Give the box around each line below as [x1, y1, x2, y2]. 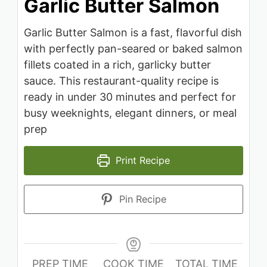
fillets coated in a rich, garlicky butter [24, 58, 211, 71]
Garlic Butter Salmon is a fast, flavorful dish [24, 26, 242, 39]
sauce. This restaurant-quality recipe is [24, 74, 219, 87]
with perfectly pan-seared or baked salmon [24, 42, 243, 55]
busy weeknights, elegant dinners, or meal [24, 107, 237, 119]
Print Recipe [113, 154, 170, 166]
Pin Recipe [116, 193, 167, 205]
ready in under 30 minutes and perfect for [24, 91, 236, 103]
